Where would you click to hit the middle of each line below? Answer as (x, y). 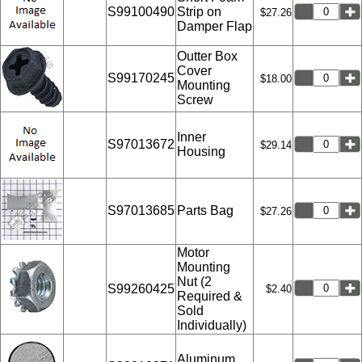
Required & (210, 296)
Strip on (199, 11)
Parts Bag (205, 210)
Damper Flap (215, 26)
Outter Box (207, 56)
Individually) (212, 325)
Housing (201, 151)
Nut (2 (194, 281)
